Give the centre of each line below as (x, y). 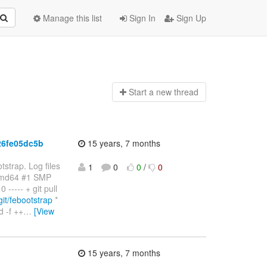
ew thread (179, 92)
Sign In (141, 18)
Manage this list (71, 18)
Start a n (145, 92)
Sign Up (190, 18)
